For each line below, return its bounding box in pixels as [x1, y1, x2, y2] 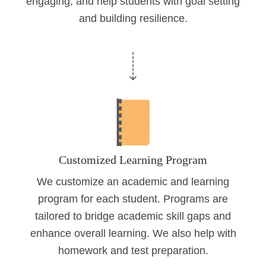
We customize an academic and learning [37, 176, 229, 188]
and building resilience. [78, 12, 188, 25]
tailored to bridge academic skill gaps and [35, 210, 231, 223]
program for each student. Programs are [38, 193, 228, 205]
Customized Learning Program [59, 153, 207, 167]
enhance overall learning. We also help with [30, 227, 236, 240]
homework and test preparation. [58, 245, 208, 257]
